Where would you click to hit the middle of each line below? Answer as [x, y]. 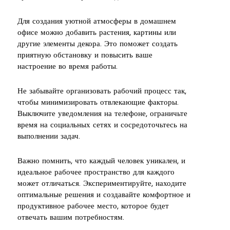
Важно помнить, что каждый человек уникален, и [101, 161]
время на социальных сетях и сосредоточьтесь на [102, 125]
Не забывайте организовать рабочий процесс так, [102, 91]
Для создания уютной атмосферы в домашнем [97, 22]
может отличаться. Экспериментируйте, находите [102, 184]
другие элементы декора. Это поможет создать [98, 44]
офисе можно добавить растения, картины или [97, 33]
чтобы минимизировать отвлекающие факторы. [98, 103]
